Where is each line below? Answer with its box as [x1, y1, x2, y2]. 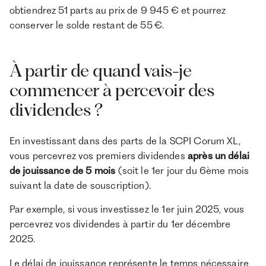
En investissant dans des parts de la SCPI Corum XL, [9, 134, 240, 147]
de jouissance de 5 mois [9, 164, 116, 176]
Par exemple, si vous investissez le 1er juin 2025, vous [9, 203, 245, 216]
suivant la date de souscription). [9, 179, 151, 191]
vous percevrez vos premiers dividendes [9, 149, 188, 161]
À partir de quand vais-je [9, 60, 191, 81]
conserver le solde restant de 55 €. [9, 18, 164, 31]
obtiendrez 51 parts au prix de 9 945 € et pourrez [9, 4, 226, 16]
